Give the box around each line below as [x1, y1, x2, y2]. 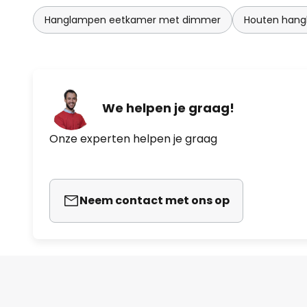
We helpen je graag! [102, 99, 234, 116]
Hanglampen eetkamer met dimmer [45, 13, 221, 27]
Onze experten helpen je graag [49, 131, 217, 147]
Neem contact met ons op [79, 193, 230, 209]
